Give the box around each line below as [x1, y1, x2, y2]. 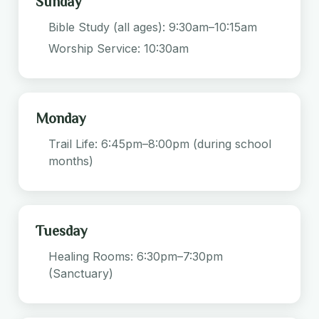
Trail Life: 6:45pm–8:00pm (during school [48, 136, 271, 151]
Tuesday [36, 221, 88, 239]
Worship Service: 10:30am [48, 41, 189, 56]
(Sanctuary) [48, 266, 113, 281]
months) [48, 153, 93, 168]
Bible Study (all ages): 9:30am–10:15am [48, 19, 257, 34]
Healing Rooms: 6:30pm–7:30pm [48, 249, 223, 263]
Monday [36, 109, 86, 127]
